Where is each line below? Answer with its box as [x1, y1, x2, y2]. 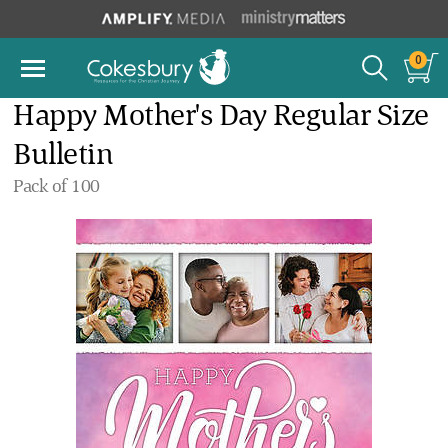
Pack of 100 [13, 178, 100, 196]
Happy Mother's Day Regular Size [13, 102, 429, 132]
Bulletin [13, 141, 114, 171]
